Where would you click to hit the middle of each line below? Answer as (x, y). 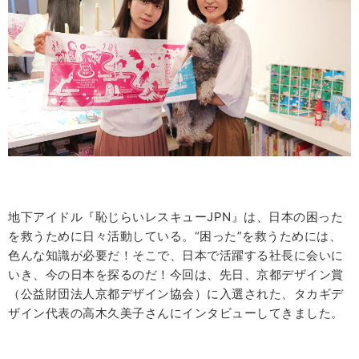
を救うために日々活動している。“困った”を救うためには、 (175, 236)
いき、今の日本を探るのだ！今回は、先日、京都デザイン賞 (176, 275)
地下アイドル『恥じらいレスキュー (107, 217)
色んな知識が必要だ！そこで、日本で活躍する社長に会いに (176, 256)
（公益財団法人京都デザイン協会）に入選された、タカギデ (176, 294)
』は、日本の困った (287, 217)
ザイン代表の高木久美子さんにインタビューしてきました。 (176, 313)
